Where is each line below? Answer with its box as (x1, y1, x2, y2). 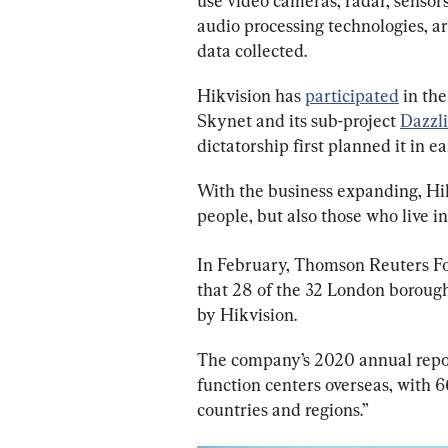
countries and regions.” (197, 398, 369, 420)
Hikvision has (197, 84, 305, 106)
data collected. (197, 39, 307, 61)
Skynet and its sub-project (197, 109, 400, 131)
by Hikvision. (197, 303, 297, 325)
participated (305, 84, 399, 106)
